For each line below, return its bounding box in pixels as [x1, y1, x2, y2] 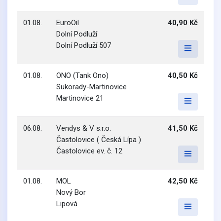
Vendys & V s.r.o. [56, 124, 111, 133]
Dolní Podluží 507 [56, 41, 111, 50]
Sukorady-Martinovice [56, 82, 127, 91]
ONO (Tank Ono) [56, 71, 109, 80]
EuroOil [56, 18, 79, 27]
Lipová [56, 199, 77, 208]
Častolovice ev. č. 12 [56, 147, 122, 155]
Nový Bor [56, 188, 86, 197]
